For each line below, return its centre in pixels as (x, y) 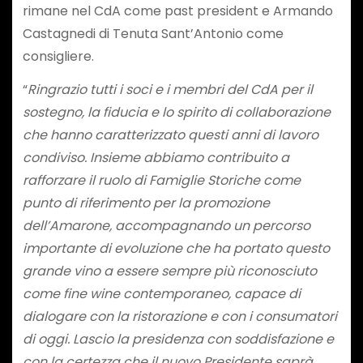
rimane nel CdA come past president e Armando (177, 11)
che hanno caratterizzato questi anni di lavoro (170, 135)
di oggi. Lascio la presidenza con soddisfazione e (178, 339)
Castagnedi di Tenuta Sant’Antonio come (153, 34)
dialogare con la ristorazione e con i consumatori (179, 316)
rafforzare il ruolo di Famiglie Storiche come (161, 180)
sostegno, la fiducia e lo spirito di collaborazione (176, 112)
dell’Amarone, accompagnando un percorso (166, 225)
